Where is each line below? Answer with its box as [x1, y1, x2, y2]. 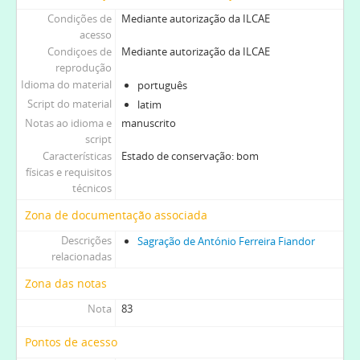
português [137, 77, 187, 92]
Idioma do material [20, 76, 112, 92]
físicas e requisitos [25, 164, 112, 179]
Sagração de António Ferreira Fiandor [137, 233, 315, 248]
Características [42, 148, 112, 163]
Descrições [60, 232, 112, 247]
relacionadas [51, 248, 112, 264]
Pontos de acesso [25, 333, 117, 350]
